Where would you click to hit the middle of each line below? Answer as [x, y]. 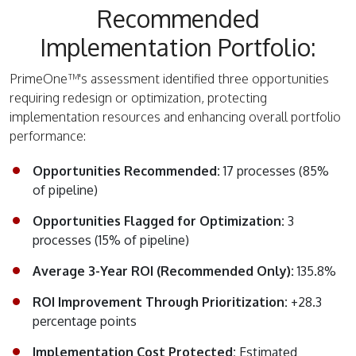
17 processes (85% [276, 171]
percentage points [85, 321]
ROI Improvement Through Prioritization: [162, 302]
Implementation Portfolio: [178, 47]
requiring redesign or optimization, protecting [138, 98]
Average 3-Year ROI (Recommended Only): [165, 271]
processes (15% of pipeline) [111, 240]
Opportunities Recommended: [128, 171]
